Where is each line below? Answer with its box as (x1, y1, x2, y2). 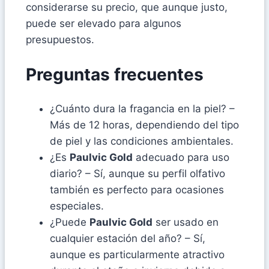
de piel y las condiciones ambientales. (50, 135, 234, 148)
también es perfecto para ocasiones (50, 184, 224, 196)
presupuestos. (26, 33, 94, 46)
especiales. (50, 200, 104, 213)
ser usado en (153, 216, 219, 229)
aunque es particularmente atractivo (50, 249, 225, 261)
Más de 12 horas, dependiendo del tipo (50, 119, 239, 131)
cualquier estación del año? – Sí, (50, 232, 205, 245)
